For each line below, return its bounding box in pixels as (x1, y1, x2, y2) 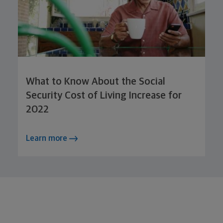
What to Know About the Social (26, 76, 165, 87)
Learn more (26, 134, 69, 142)
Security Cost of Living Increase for (26, 90, 182, 101)
